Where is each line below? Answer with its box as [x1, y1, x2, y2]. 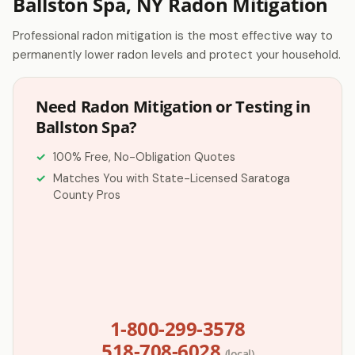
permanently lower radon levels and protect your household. [13, 47, 341, 63]
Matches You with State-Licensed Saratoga [53, 171, 290, 185]
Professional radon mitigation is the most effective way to [13, 28, 333, 44]
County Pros [53, 188, 120, 202]
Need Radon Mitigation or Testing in [36, 96, 311, 117]
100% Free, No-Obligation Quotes [53, 150, 235, 164]
